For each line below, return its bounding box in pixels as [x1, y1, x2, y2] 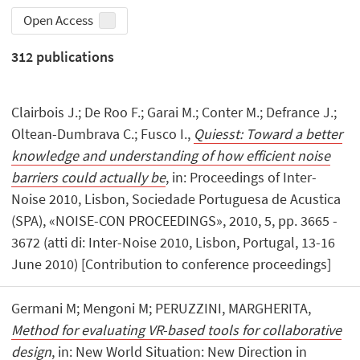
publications [33, 47, 115, 66]
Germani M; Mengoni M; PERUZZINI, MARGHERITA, [11, 299, 312, 318]
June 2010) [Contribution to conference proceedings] [11, 255, 332, 274]
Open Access [23, 11, 94, 30]
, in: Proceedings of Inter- [166, 168, 317, 187]
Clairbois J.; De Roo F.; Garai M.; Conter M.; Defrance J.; [11, 103, 337, 122]
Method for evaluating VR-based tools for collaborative [11, 321, 342, 340]
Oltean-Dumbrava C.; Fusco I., [11, 125, 194, 144]
